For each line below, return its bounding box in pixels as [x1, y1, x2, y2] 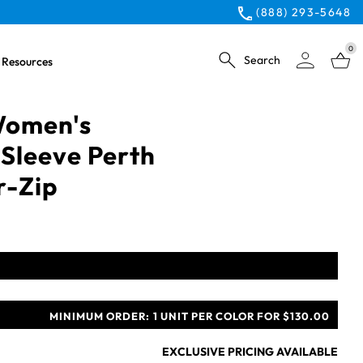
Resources [2, 54, 53, 69]
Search [244, 52, 280, 67]
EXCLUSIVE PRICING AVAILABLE [162, 344, 338, 359]
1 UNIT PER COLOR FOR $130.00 [153, 310, 330, 322]
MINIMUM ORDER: [49, 310, 150, 322]
